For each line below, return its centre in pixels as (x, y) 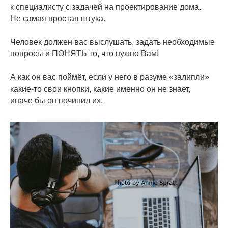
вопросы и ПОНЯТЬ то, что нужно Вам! (84, 54)
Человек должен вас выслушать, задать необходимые (112, 42)
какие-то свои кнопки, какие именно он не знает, (100, 89)
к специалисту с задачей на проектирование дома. (106, 7)
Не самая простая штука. (58, 19)
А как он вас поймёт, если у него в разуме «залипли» (110, 77)
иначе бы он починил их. (56, 101)
